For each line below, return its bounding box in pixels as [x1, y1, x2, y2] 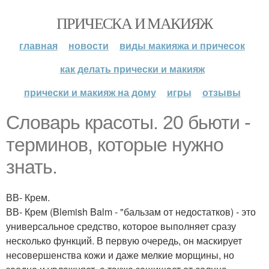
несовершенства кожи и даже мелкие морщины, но [6, 248, 234, 262]
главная [19, 38, 58, 52]
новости [68, 38, 109, 52]
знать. [6, 156, 57, 178]
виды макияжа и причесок [119, 38, 245, 52]
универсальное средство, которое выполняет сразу [6, 219, 236, 233]
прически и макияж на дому [23, 85, 156, 99]
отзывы [202, 85, 241, 99]
